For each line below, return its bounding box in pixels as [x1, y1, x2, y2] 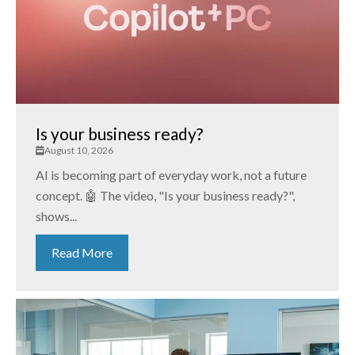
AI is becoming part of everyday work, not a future [36, 167, 307, 183]
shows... [36, 208, 77, 224]
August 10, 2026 [44, 144, 113, 157]
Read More [52, 245, 113, 261]
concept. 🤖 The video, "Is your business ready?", [36, 188, 295, 204]
